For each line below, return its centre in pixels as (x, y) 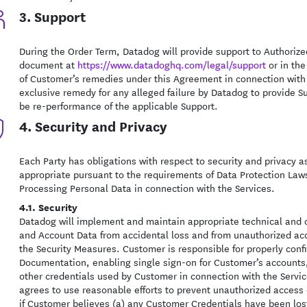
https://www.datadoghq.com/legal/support (171, 64)
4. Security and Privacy (93, 126)
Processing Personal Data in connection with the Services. (147, 188)
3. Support (52, 16)
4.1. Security (48, 207)
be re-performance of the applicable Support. (118, 106)
